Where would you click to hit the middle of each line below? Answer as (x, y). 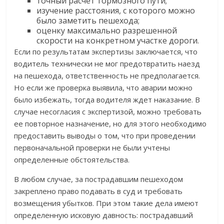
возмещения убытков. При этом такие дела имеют (106, 203)
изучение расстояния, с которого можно (116, 11)
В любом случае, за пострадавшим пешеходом (99, 179)
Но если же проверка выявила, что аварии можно (103, 88)
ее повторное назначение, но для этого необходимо (110, 124)
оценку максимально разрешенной (107, 31)
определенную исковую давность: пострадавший (104, 215)
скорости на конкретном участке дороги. (118, 41)
